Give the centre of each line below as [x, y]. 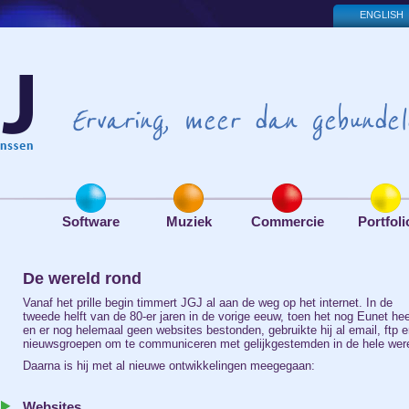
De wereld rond [82, 278]
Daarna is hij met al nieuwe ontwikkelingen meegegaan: [169, 366]
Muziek [189, 221]
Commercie [287, 221]
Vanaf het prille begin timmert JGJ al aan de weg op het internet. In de [208, 303]
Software [91, 221]
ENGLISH [381, 15]
